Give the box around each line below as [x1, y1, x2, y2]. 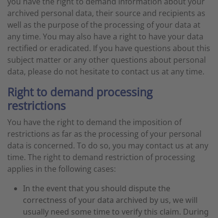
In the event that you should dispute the [23, 183, 170, 194]
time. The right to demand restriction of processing [7, 152, 195, 163]
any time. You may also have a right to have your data [7, 31, 203, 42]
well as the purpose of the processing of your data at [7, 19, 200, 30]
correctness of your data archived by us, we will [23, 195, 198, 205]
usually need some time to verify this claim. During [23, 206, 209, 217]
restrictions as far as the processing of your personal [7, 128, 201, 139]
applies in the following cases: [7, 163, 116, 174]
